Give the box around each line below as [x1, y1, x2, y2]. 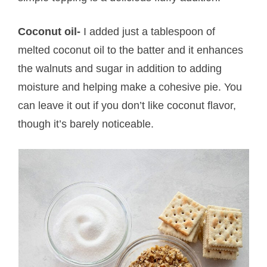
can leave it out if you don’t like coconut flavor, [18, 99, 237, 111]
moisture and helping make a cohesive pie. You [18, 80, 243, 93]
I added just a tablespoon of [80, 25, 216, 38]
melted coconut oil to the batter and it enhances [18, 44, 244, 56]
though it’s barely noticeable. [18, 117, 154, 130]
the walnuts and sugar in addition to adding [18, 62, 222, 74]
